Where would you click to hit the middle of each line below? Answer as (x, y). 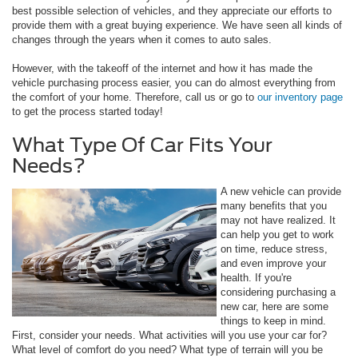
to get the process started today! (88, 111)
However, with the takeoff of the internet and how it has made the (162, 68)
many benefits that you (274, 205)
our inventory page (300, 97)
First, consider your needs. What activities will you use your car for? (169, 335)
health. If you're (256, 277)
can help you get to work (277, 234)
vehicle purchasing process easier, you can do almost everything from (174, 82)
